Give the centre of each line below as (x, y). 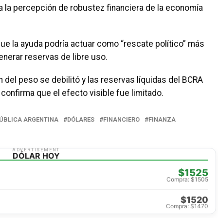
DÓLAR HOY (36, 156)
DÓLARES (81, 119)
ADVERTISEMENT (36, 150)
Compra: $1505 (187, 179)
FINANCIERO (121, 119)
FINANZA (162, 119)
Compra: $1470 (187, 206)
